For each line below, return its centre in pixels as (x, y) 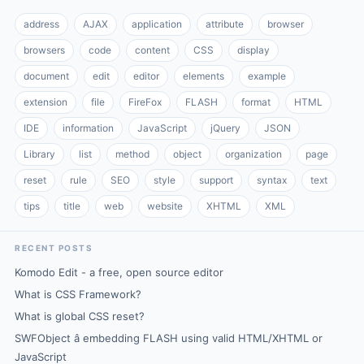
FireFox (145, 102)
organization (253, 154)
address (41, 24)
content (152, 50)
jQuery (225, 128)
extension (45, 102)
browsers (44, 50)
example (267, 76)
